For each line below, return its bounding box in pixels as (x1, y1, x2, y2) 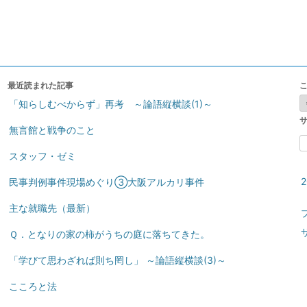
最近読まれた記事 (7, 79, 73, 90)
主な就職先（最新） (8, 201, 95, 214)
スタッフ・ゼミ (8, 149, 76, 162)
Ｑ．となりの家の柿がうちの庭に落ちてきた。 (8, 228, 210, 240)
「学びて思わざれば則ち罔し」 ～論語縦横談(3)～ (8, 254, 226, 266)
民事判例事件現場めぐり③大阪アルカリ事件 (8, 175, 204, 188)
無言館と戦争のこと (8, 123, 95, 136)
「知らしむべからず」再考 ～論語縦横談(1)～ (8, 97, 212, 110)
